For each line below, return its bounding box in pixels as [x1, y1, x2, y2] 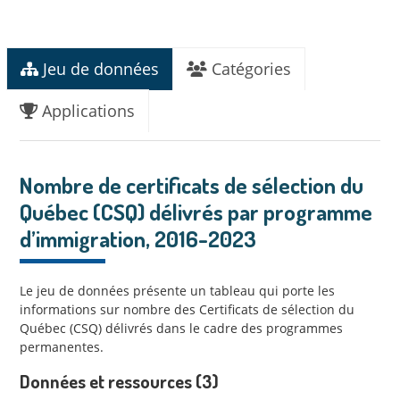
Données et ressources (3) [20, 370, 219, 394]
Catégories [207, 58, 291, 80]
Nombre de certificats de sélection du [20, 171, 363, 200]
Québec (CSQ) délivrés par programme [20, 197, 372, 227]
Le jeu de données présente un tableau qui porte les [20, 282, 335, 300]
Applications [37, 100, 135, 122]
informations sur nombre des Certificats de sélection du [20, 301, 354, 319]
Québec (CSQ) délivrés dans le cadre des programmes [20, 320, 343, 337]
